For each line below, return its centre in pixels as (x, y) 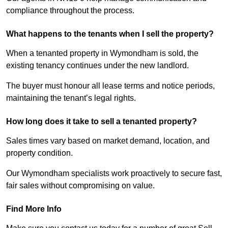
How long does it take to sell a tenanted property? (102, 122)
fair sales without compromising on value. (80, 186)
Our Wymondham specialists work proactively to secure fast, (114, 174)
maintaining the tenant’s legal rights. (71, 98)
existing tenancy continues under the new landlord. (97, 66)
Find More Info (34, 209)
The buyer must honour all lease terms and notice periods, (110, 86)
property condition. (39, 153)
